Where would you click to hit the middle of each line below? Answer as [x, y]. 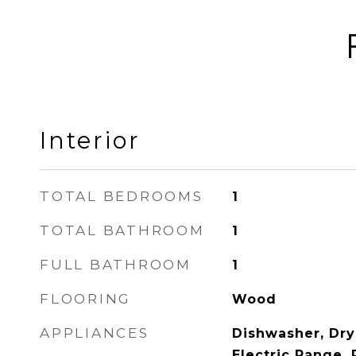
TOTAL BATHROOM [122, 230]
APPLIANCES [95, 333]
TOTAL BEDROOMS [122, 196]
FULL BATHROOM [116, 265]
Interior [90, 140]
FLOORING [85, 299]
